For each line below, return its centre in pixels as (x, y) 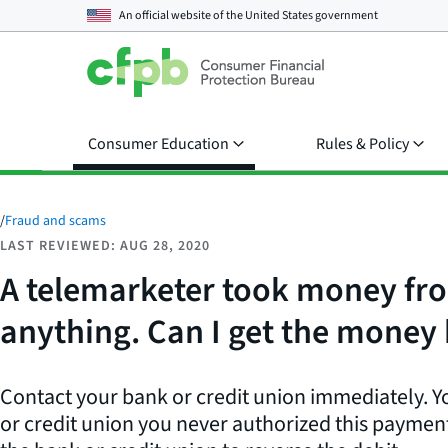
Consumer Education (158, 144)
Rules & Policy (362, 144)
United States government (311, 15)
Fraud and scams (55, 221)
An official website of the (182, 15)
